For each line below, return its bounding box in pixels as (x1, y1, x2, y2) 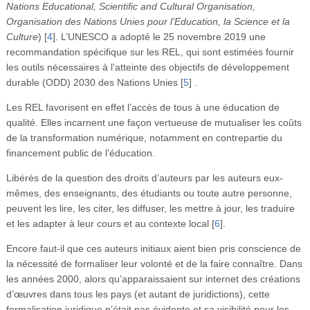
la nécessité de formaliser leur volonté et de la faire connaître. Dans (6, 258, 302, 270)
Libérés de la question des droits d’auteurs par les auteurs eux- (6, 172, 283, 184)
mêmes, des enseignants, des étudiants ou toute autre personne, (6, 188, 292, 199)
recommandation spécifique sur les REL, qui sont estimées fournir (6, 46, 294, 58)
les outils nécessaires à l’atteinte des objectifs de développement (6, 62, 289, 73)
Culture (6, 31, 38, 43)
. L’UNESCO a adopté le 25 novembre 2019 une (55, 31, 266, 43)
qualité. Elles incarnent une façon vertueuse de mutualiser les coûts (6, 117, 302, 129)
